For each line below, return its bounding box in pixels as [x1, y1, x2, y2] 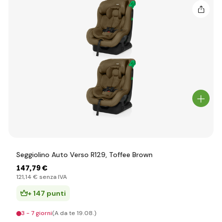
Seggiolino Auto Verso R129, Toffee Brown [16, 150, 153, 159]
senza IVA [38, 173, 67, 181]
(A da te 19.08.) [52, 209, 97, 217]
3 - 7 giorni [21, 209, 52, 217]
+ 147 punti [28, 189, 66, 198]
